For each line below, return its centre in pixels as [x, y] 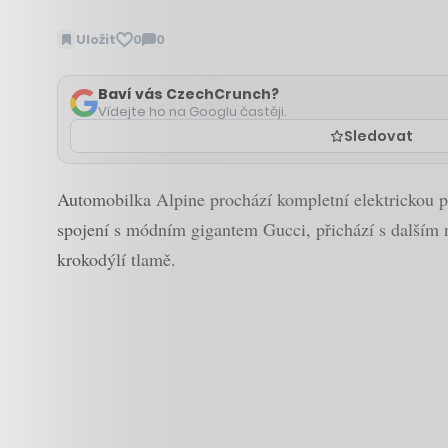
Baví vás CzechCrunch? [188, 94]
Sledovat [378, 136]
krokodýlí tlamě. [116, 259]
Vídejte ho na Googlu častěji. [192, 112]
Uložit [96, 39]
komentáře [181, 70]
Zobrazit [172, 49]
